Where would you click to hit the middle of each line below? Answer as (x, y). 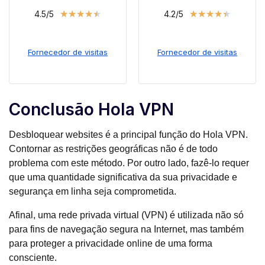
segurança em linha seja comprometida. (93, 192)
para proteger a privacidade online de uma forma (111, 244)
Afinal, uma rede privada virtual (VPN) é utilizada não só (126, 215)
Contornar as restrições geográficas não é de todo (113, 149)
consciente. (33, 258)
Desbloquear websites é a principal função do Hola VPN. (128, 135)
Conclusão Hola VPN (91, 110)
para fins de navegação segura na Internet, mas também (126, 230)
